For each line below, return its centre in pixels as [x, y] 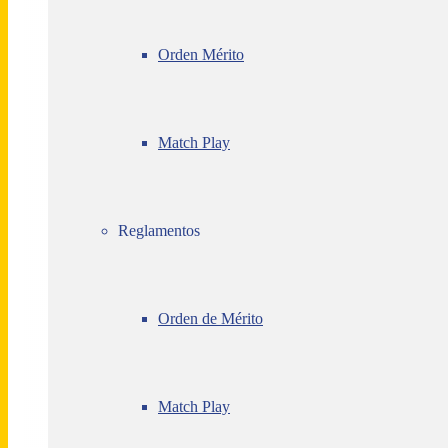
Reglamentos [159, 230]
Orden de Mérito [210, 318]
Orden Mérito [201, 54]
